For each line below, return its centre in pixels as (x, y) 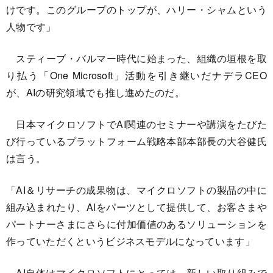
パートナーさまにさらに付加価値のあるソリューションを (136, 224)
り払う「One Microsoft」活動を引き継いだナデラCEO (136, 75)
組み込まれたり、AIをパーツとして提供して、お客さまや (136, 207)
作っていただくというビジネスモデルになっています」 (131, 241)
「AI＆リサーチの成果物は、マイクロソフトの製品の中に (136, 190)
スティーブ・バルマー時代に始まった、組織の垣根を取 (136, 58)
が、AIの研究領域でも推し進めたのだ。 (96, 92)
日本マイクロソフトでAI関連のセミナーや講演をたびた (136, 124)
